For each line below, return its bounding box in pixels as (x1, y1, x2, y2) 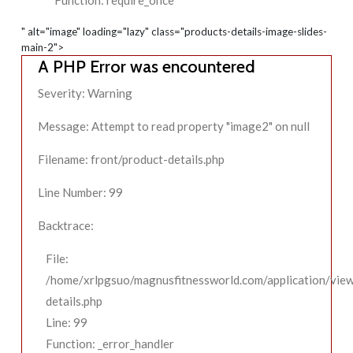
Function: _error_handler (46, 336, 174, 351)
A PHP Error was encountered (38, 56, 255, 77)
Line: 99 (46, 315, 87, 330)
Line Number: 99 (38, 185, 123, 200)
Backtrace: (38, 218, 94, 233)
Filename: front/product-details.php (38, 152, 225, 167)
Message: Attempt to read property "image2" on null (38, 119, 310, 134)
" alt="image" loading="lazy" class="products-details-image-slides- (21, 25, 327, 39)
